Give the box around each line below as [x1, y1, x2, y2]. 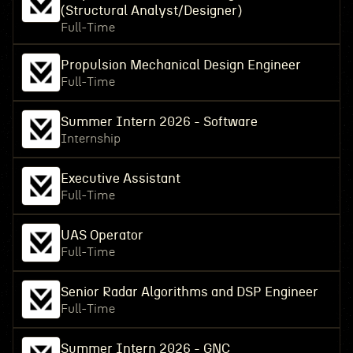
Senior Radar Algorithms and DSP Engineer [60, 285, 318, 299]
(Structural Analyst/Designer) [60, 4, 242, 17]
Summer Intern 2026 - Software [60, 115, 258, 128]
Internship [60, 132, 121, 145]
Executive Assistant [60, 172, 180, 185]
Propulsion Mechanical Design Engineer [60, 58, 301, 72]
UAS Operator [60, 229, 143, 242]
